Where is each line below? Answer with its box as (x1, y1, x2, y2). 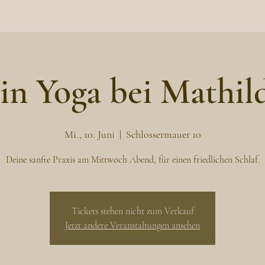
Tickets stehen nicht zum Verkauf (71, 205, 194, 217)
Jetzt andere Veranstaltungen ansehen (65, 219, 200, 231)
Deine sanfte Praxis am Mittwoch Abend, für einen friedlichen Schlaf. (5, 154, 260, 166)
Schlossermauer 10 (125, 128, 201, 141)
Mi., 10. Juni (64, 128, 115, 141)
